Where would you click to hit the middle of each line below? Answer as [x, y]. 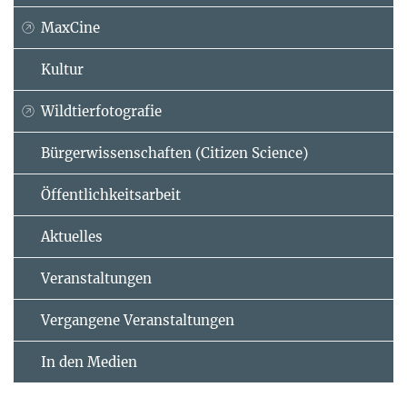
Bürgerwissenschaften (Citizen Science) [174, 153]
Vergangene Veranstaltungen [138, 320]
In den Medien [89, 362]
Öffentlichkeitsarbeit [111, 194]
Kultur [62, 69]
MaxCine [70, 27]
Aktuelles [72, 236]
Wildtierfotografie [101, 111]
